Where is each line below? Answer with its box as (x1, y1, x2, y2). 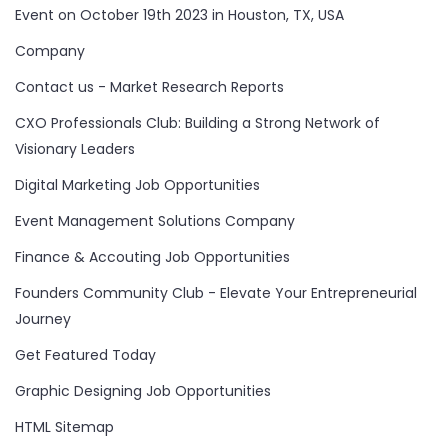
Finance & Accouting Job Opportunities (15, 247, 290, 268)
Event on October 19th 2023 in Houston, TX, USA (15, 5, 344, 26)
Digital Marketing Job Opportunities (15, 175, 260, 196)
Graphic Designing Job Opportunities (15, 381, 271, 402)
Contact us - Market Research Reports (15, 77, 284, 98)
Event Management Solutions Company (15, 211, 295, 232)
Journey (15, 309, 71, 330)
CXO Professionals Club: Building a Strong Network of (15, 113, 380, 134)
